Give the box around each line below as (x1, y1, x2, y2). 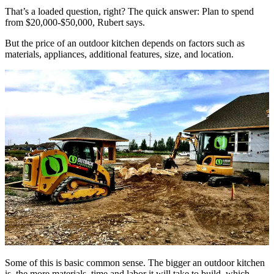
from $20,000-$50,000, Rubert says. (5, 17, 145, 28)
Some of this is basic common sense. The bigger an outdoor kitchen (5, 257, 265, 268)
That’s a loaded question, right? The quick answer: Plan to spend (5, 6, 254, 17)
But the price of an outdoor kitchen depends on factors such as (5, 37, 245, 48)
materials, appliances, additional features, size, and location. (5, 48, 234, 59)
